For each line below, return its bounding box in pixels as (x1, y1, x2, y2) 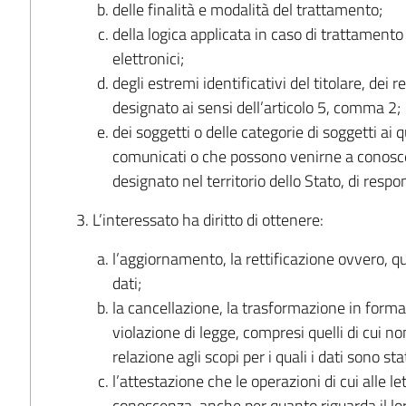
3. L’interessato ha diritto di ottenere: (76, 207, 324, 232)
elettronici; (112, 45, 185, 71)
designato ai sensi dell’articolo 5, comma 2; (112, 94, 401, 120)
